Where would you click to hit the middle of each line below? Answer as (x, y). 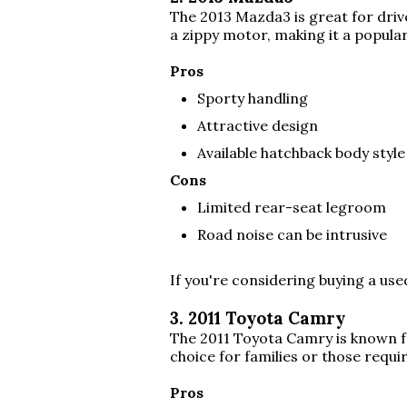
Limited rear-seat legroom (292, 207)
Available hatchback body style (301, 153)
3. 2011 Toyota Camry (258, 318)
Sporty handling (253, 98)
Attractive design (258, 125)
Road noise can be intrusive (292, 234)
